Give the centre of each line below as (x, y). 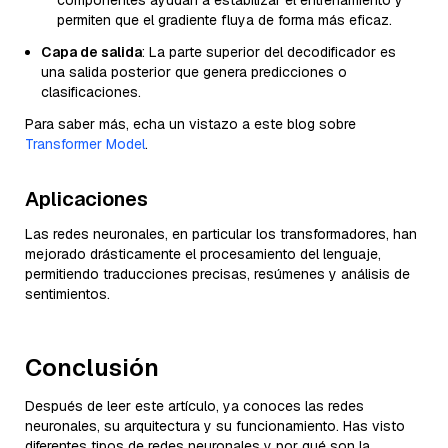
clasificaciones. (91, 91)
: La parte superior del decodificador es (269, 51)
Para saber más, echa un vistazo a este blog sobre (190, 123)
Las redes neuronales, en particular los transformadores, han (221, 233)
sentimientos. (67, 293)
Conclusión (92, 367)
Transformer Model (85, 143)
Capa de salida (91, 51)
